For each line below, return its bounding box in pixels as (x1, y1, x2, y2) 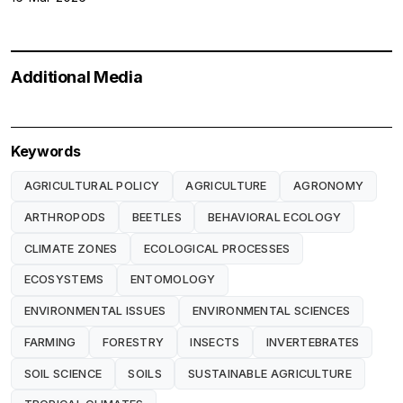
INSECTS (190, 335, 240, 349)
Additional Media (11, 67, 143, 86)
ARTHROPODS (23, 210, 106, 224)
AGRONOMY (292, 178, 364, 193)
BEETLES (131, 210, 182, 224)
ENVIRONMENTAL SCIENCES (192, 304, 351, 318)
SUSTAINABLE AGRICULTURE (188, 366, 352, 381)
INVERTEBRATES (265, 335, 360, 349)
